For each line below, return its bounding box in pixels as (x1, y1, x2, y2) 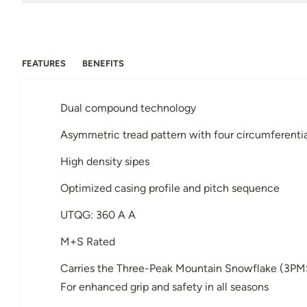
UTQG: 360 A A (60, 208, 136, 221)
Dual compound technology (60, 101, 196, 114)
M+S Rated (60, 234, 115, 248)
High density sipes (60, 154, 149, 168)
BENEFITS (82, 58, 124, 69)
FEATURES (22, 58, 66, 69)
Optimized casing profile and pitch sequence (60, 181, 280, 195)
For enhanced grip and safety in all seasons (60, 280, 269, 293)
